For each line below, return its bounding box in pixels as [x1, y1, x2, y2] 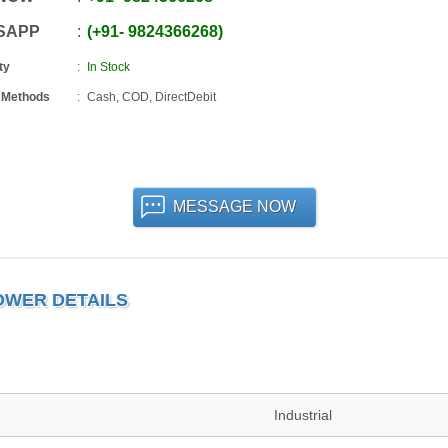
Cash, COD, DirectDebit [86, 90, 216, 104]
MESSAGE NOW [172, 198, 296, 215]
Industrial [274, 407, 332, 423]
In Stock [86, 60, 130, 74]
